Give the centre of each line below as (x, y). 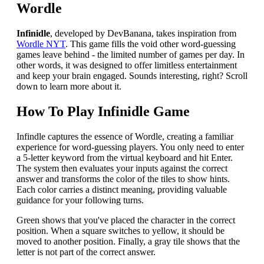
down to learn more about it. (69, 86)
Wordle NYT (41, 44)
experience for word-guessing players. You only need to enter (130, 147)
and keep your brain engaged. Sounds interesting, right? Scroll (132, 75)
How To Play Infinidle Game (103, 111)
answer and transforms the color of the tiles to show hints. (123, 179)
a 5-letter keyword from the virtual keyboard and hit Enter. (125, 157)
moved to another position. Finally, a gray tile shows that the (128, 241)
